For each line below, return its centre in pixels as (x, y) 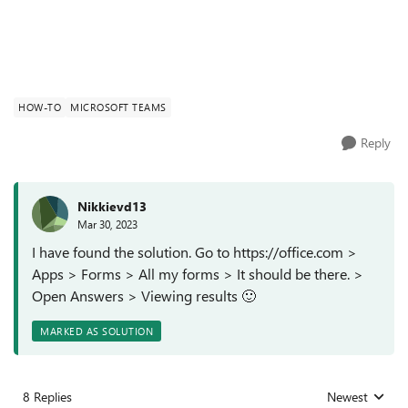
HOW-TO (40, 107)
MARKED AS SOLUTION (97, 331)
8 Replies (47, 397)
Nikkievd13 (112, 206)
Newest (347, 397)
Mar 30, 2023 (107, 224)
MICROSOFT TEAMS (118, 107)
